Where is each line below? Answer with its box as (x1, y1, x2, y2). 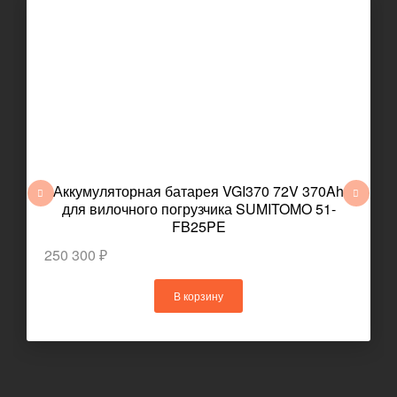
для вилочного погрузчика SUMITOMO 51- (61, 198, 336, 219)
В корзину (174, 288, 223, 303)
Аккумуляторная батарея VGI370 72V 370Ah (53, 181, 344, 201)
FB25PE (171, 216, 226, 237)
